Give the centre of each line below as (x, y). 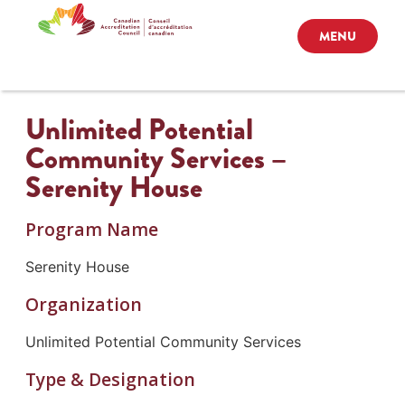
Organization (83, 304)
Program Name (91, 229)
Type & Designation (110, 379)
